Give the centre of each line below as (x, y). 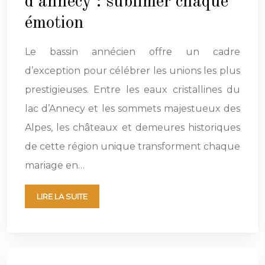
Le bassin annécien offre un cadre (132, 52)
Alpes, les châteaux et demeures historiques (132, 128)
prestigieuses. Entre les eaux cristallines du (132, 90)
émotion (54, 23)
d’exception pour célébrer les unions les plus (132, 71)
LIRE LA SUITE (62, 197)
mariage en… (55, 166)
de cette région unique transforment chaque (132, 147)
